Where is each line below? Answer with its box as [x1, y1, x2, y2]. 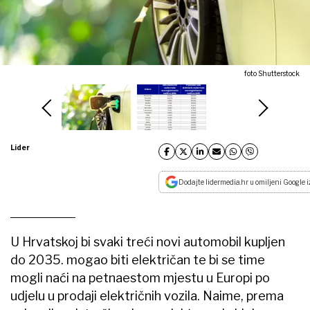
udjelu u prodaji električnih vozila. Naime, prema [10, 289, 284, 304]
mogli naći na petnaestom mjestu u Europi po [10, 271, 270, 286]
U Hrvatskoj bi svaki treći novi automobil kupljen [10, 235, 285, 250]
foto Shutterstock [244, 69, 300, 77]
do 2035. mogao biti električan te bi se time [10, 253, 265, 268]
